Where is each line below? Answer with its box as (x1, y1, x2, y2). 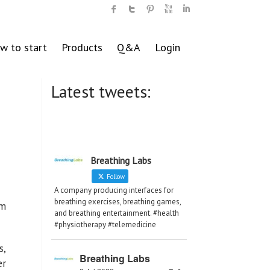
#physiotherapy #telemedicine (54, 219, 156, 230)
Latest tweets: (51, 81, 151, 103)
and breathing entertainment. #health (54, 208, 179, 219)
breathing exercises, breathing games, (54, 196, 181, 207)
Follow (105, 172, 125, 181)
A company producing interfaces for (54, 185, 174, 196)
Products (61, 40, 102, 54)
